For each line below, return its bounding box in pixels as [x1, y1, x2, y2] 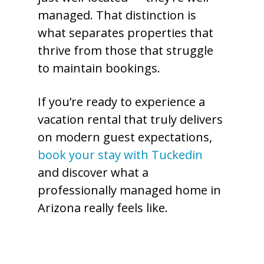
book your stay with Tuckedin [38, 147, 203, 163]
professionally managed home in [38, 182, 221, 198]
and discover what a [38, 164, 148, 180]
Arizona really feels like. [38, 200, 168, 216]
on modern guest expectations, [38, 129, 212, 145]
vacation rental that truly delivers [38, 111, 223, 127]
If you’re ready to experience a [38, 94, 205, 110]
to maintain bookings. [38, 60, 160, 76]
